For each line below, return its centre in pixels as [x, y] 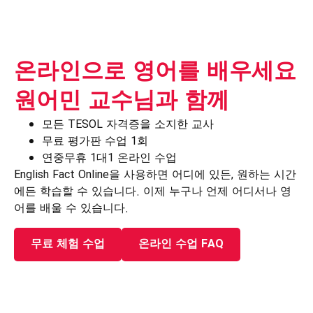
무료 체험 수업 [68, 244]
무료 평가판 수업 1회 [95, 142]
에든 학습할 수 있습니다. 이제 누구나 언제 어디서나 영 [153, 192]
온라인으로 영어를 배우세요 [155, 73]
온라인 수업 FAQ [181, 244]
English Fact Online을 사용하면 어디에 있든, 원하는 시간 [155, 175]
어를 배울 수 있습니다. [71, 209]
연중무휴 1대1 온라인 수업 [109, 159]
